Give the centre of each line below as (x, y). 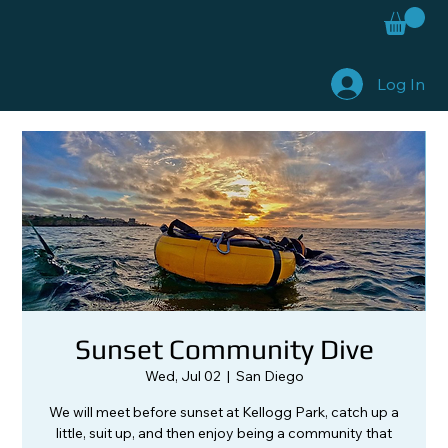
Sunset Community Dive (224, 348)
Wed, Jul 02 (182, 375)
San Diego (269, 375)
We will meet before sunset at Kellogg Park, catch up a (224, 411)
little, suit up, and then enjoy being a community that (224, 432)
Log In (401, 84)
